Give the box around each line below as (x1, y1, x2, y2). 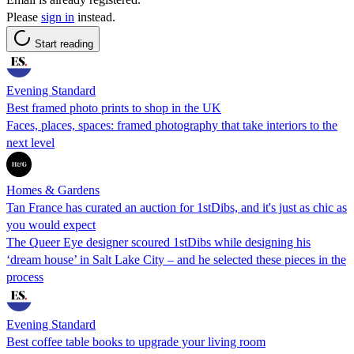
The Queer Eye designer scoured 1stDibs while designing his (6, 235, 311, 249)
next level (6, 135, 55, 149)
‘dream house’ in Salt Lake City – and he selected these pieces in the (6, 252, 346, 266)
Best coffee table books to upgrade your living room (6, 334, 265, 348)
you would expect (6, 217, 96, 232)
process (6, 269, 43, 284)
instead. (74, 9, 115, 24)
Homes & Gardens (6, 183, 100, 197)
